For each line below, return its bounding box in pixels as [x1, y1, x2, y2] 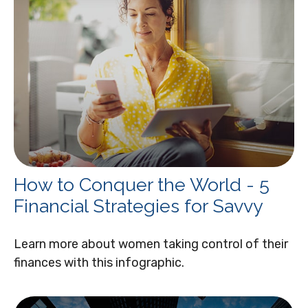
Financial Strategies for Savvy [14, 195, 263, 217]
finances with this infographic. [14, 254, 184, 270]
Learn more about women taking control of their [14, 236, 288, 252]
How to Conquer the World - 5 [14, 173, 269, 195]
